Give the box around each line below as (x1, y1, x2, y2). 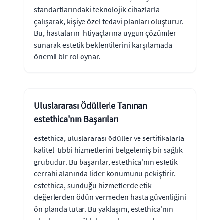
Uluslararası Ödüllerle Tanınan (34, 100, 147, 111)
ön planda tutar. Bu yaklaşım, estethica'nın (34, 204, 173, 214)
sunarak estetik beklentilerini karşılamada (34, 40, 172, 50)
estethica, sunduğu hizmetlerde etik (34, 180, 152, 190)
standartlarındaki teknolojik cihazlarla (34, 4, 160, 14)
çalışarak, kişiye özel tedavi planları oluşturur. (34, 16, 184, 26)
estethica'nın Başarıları (34, 113, 118, 125)
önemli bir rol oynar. (34, 52, 101, 61)
